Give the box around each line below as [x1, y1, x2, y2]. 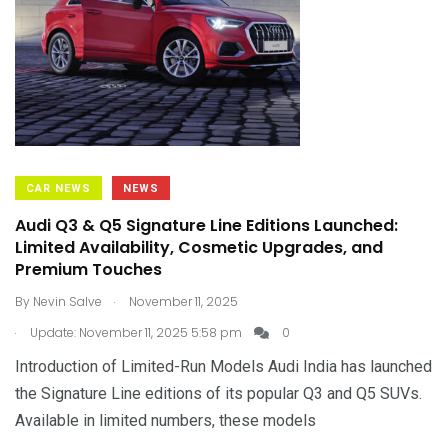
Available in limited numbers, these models [15, 411, 316, 430]
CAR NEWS [26, 182, 91, 195]
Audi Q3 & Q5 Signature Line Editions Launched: [15, 214, 398, 237]
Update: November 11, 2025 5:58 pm [27, 324, 242, 341]
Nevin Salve [33, 293, 102, 310]
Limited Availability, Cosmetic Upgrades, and [15, 236, 383, 259]
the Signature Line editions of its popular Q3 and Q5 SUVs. [15, 384, 422, 403]
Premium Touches [15, 258, 162, 281]
